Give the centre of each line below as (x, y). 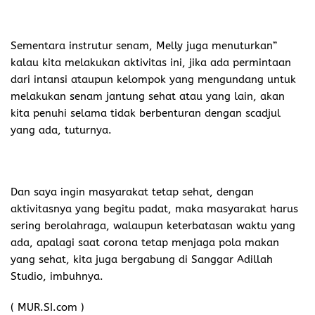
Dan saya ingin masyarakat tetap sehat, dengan (132, 192)
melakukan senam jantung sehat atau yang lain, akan (148, 96)
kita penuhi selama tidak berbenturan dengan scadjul (146, 113)
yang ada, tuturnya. (61, 130)
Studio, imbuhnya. (57, 276)
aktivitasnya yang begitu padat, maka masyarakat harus (154, 208)
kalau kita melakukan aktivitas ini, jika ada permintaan (151, 62)
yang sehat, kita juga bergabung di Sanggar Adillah (142, 259)
